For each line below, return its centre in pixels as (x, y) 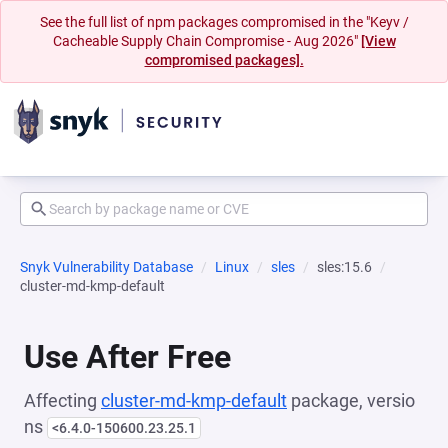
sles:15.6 (344, 267)
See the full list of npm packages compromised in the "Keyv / (224, 22)
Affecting (62, 400)
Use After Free (127, 357)
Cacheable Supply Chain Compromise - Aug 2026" (206, 41)
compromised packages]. (224, 60)
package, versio (351, 400)
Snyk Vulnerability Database (106, 267)
